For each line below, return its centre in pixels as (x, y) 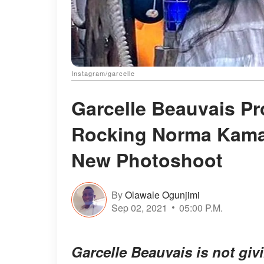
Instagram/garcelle (103, 73)
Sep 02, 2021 (139, 207)
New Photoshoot (147, 160)
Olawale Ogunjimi (162, 194)
